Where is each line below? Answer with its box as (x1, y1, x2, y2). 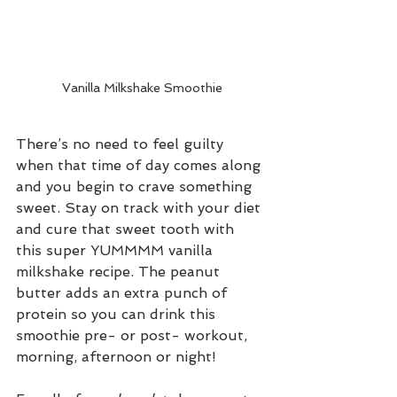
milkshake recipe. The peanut (16, 263, 224, 280)
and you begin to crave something (16, 178, 256, 195)
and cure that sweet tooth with (16, 221, 238, 237)
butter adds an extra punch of (16, 284, 231, 301)
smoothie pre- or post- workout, (16, 327, 252, 344)
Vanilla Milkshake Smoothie (61, 81, 222, 95)
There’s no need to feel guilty (16, 136, 228, 152)
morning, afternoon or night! (16, 348, 216, 365)
